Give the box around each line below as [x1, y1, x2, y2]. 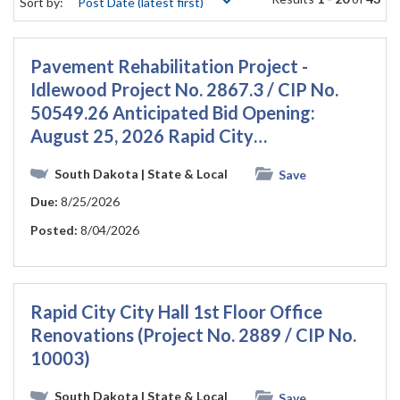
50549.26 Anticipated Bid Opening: [30, 102, 315, 123]
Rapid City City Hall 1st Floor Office [30, 301, 322, 323]
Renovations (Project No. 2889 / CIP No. [30, 324, 356, 346]
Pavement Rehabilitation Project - [30, 55, 308, 77]
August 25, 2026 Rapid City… [30, 125, 267, 146]
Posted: [30, 222, 78, 238]
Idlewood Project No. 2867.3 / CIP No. [30, 79, 338, 100]
